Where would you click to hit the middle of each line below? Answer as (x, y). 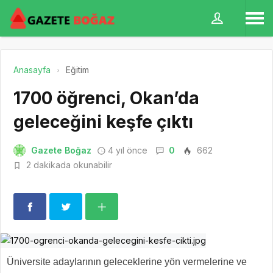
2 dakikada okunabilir (68, 165)
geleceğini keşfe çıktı (103, 122)
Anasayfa (32, 70)
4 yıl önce (128, 150)
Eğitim (77, 70)
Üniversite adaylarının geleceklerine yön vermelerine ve (127, 262)
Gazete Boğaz (61, 150)
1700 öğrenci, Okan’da (106, 98)
